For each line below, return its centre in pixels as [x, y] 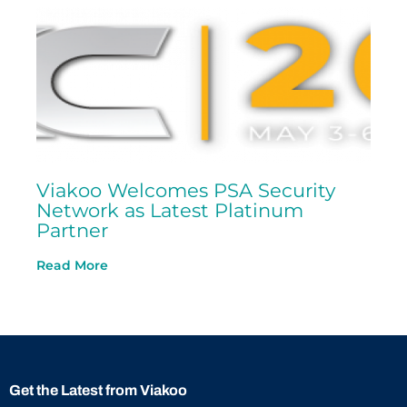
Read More [72, 265]
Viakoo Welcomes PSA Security [186, 190]
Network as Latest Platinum [170, 210]
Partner [72, 230]
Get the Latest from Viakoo [98, 390]
